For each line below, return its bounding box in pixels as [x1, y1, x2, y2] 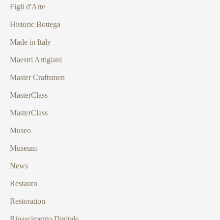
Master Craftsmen [10, 73, 65, 82]
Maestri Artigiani [10, 55, 62, 64]
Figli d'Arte [10, 2, 45, 11]
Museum [10, 143, 37, 152]
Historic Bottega [10, 20, 60, 28]
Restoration [10, 196, 45, 205]
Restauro [10, 179, 37, 188]
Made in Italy [10, 37, 51, 46]
